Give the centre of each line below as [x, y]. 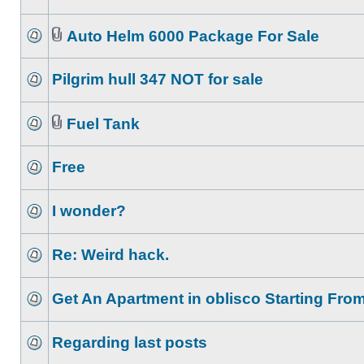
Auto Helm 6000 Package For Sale [193, 36]
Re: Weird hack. [110, 255]
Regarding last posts [130, 342]
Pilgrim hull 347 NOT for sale [158, 79]
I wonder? [89, 211]
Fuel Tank [103, 124]
